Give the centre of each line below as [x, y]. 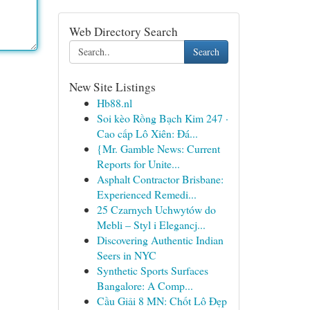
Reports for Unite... [138, 164]
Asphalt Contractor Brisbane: [160, 179]
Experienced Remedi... [146, 194]
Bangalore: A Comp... [145, 285]
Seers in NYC [126, 255]
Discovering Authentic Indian [160, 240]
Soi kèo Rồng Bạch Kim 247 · [162, 118]
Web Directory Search [123, 31]
